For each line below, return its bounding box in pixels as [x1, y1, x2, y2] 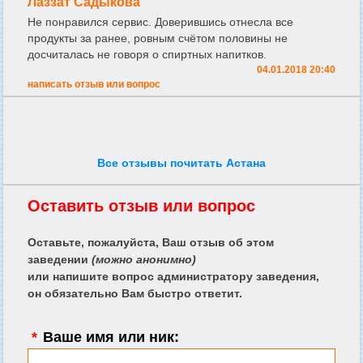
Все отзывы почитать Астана [97, 156, 266, 169]
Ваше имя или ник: [39, 328, 179, 345]
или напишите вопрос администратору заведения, [28, 269, 319, 283]
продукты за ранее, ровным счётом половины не [28, 31, 288, 45]
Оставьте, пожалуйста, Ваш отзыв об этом [28, 235, 274, 249]
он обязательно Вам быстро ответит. [28, 286, 242, 300]
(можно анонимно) [92, 252, 196, 266]
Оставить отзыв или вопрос [28, 196, 255, 215]
